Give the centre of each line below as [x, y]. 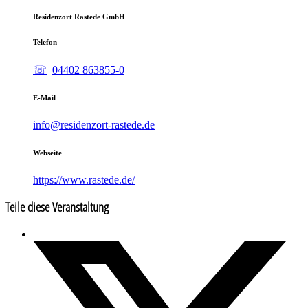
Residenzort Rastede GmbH [79, 16]
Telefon [45, 42]
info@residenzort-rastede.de [94, 124]
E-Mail [44, 97]
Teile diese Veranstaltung [57, 207]
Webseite [47, 152]
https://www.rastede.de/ [84, 179]
